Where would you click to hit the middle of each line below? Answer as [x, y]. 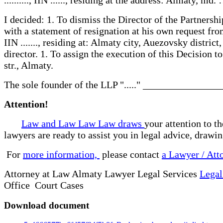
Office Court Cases [45, 185]
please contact [131, 154]
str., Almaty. [29, 65]
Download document [47, 206]
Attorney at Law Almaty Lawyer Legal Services [102, 173]
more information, [61, 154]
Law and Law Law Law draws [83, 123]
